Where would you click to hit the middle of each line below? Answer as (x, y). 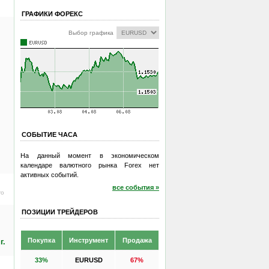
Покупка (41, 240)
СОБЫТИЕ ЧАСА (50, 134)
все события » (136, 187)
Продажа (137, 240)
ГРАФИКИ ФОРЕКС (52, 14)
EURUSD (89, 260)
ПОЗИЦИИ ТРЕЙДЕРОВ (60, 212)
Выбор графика (91, 33)
